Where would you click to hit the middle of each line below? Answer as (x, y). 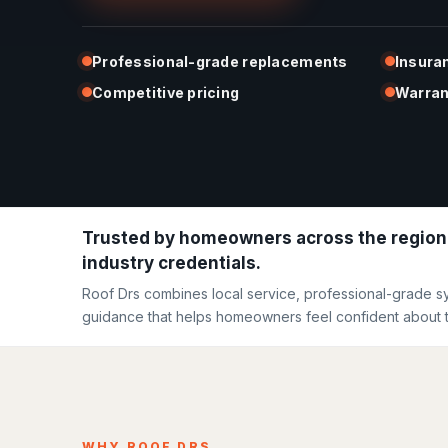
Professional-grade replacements (220, 61)
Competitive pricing (166, 92)
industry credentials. (171, 262)
